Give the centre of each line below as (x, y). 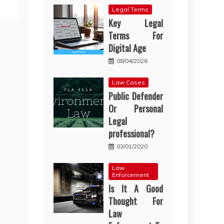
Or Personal (136, 109)
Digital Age (127, 48)
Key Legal (136, 23)
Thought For (136, 201)
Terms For (136, 36)
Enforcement (131, 175)
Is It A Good (136, 189)
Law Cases (129, 82)
